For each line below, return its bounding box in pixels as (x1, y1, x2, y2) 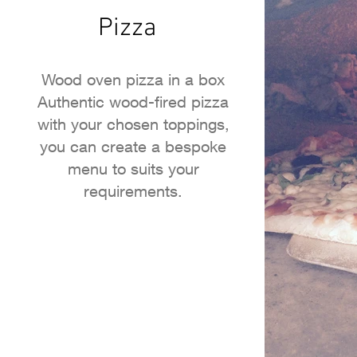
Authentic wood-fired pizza (37, 92, 229, 111)
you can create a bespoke (40, 137, 227, 155)
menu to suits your (67, 159, 199, 178)
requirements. (84, 182, 183, 200)
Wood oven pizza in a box (41, 70, 226, 88)
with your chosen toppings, (37, 115, 229, 133)
